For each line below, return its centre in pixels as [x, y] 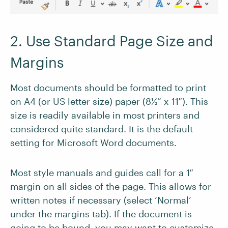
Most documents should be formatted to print [108, 88]
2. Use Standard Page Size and [112, 41]
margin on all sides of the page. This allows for [111, 186]
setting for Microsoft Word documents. [93, 142]
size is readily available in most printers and [105, 115]
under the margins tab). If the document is [101, 214]
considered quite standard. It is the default [102, 129]
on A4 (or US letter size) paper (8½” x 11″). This [109, 101]
